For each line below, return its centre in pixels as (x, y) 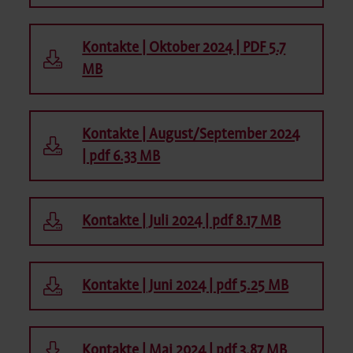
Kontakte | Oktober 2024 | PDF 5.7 (184, 48)
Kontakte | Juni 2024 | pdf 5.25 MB (186, 286)
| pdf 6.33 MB (121, 156)
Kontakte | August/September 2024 (191, 134)
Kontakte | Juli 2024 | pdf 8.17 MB (182, 221)
